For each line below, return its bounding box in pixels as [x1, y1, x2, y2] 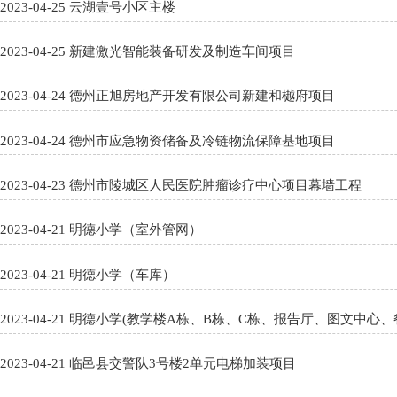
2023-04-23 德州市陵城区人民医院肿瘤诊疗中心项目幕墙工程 [69, 177, 362, 192]
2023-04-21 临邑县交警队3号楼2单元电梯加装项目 [69, 356, 297, 371]
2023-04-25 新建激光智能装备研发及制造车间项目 [69, 44, 296, 59]
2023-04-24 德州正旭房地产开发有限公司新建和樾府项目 [69, 89, 336, 104]
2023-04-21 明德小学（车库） [69, 267, 176, 282]
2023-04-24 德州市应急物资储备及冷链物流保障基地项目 [69, 133, 336, 148]
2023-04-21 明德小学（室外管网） [69, 222, 203, 237]
